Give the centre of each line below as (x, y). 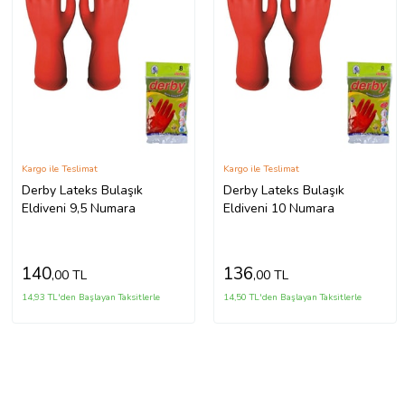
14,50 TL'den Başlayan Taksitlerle (292, 297)
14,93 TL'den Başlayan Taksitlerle (90, 297)
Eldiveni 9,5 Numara (78, 208)
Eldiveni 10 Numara (278, 208)
